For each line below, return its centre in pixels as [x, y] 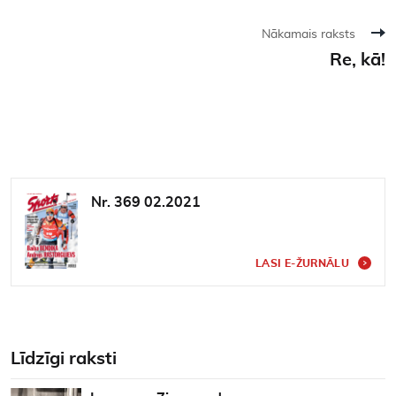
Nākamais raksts [308, 34]
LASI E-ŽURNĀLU [302, 263]
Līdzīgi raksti [64, 358]
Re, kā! [358, 60]
